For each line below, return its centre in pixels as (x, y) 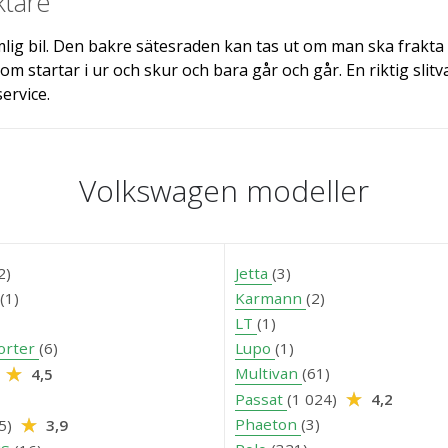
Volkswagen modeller (224, 190)
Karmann (270, 297)
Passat (261, 398)
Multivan (268, 372)
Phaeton (268, 423)
